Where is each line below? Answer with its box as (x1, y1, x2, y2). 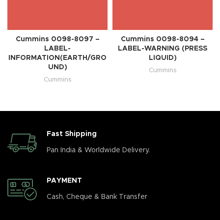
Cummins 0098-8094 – (120, 36, 205, 43)
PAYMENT (47, 177, 82, 184)
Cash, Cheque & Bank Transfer (47, 193, 147, 200)
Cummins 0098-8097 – (15, 36, 100, 43)
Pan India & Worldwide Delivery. (47, 147, 150, 154)
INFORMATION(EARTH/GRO (8, 55, 107, 61)
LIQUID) (148, 55, 177, 61)
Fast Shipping (47, 131, 97, 137)
